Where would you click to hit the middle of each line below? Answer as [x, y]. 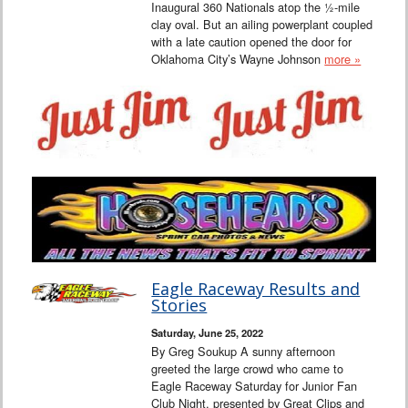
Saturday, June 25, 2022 [208, 333]
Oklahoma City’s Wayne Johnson [238, 58]
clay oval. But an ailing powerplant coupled [262, 24]
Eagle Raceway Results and [256, 289]
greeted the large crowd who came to [248, 369]
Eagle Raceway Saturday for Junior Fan [255, 386]
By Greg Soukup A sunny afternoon [244, 352]
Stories [179, 306]
